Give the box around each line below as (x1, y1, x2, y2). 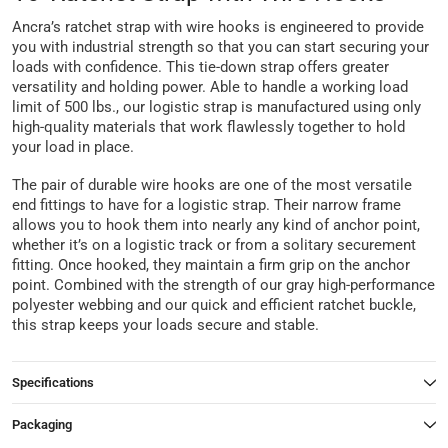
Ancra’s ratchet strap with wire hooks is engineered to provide (12, 18, 424, 37)
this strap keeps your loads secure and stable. (12, 316, 319, 335)
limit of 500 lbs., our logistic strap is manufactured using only (12, 98, 421, 117)
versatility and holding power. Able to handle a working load (12, 78, 408, 97)
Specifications (12, 375, 94, 391)
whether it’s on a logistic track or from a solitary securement (12, 236, 416, 255)
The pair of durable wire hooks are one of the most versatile (12, 176, 412, 195)
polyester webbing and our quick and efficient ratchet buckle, (12, 296, 416, 315)
